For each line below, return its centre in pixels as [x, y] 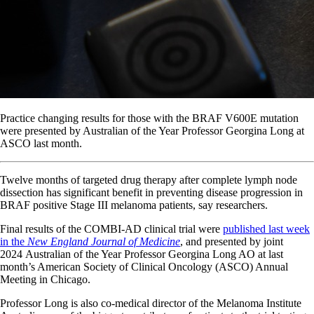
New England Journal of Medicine [104, 241]
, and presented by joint [232, 241]
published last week [266, 228]
